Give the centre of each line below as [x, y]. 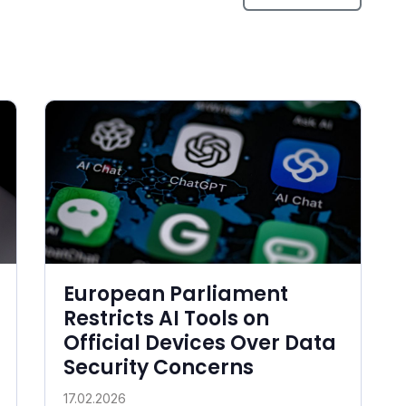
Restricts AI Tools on [166, 318]
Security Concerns [159, 367]
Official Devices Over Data [200, 343]
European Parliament [176, 294]
